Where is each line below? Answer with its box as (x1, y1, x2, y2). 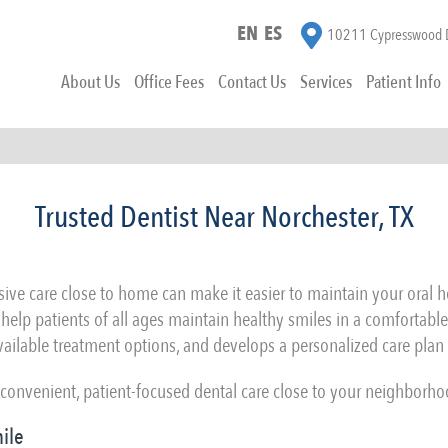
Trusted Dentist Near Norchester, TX (34, 197, 414, 238)
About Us (61, 70, 120, 96)
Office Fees (134, 70, 204, 96)
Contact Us (218, 70, 286, 96)
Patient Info (366, 70, 441, 96)
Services (300, 70, 352, 96)
